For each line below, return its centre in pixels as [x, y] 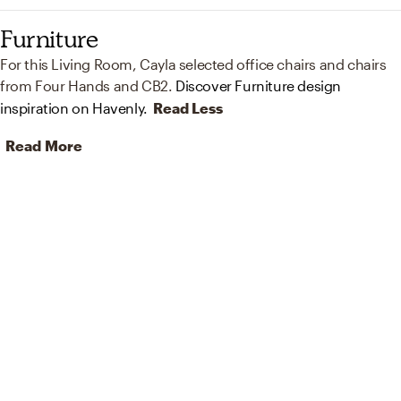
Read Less [188, 108]
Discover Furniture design [259, 86]
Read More [44, 146]
